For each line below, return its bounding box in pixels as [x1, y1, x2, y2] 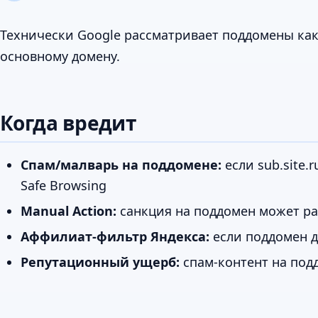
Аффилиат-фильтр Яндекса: [20, 228, 209, 246]
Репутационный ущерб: [20, 253, 180, 271]
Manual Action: [20, 202, 116, 219]
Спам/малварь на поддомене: [20, 155, 221, 173]
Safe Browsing [20, 176, 106, 194]
